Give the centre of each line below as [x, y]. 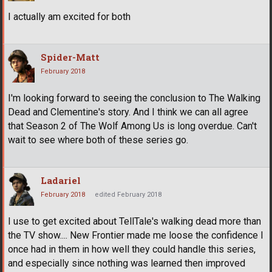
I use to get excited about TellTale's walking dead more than [134, 222]
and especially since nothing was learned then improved [127, 263]
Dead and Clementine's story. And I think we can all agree [128, 112]
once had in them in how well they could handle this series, [132, 250]
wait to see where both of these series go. [98, 140]
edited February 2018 [128, 195]
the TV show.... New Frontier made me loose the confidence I [136, 236]
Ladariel [61, 181]
